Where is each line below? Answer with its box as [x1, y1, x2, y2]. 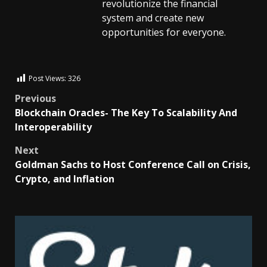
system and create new [102, 11, 204, 24]
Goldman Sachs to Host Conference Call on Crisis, [15, 157, 251, 171]
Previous [15, 91, 56, 105]
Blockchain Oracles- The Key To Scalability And [15, 105, 237, 119]
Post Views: [29, 73, 66, 84]
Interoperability [15, 120, 92, 133]
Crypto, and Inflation [15, 172, 114, 185]
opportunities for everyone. [102, 25, 226, 39]
